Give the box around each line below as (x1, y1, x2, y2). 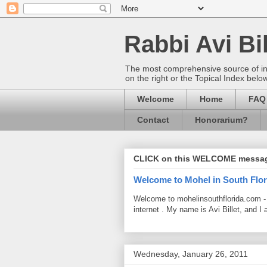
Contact (137, 115, 169, 125)
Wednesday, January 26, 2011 (133, 249, 248, 259)
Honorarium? (195, 115, 248, 125)
